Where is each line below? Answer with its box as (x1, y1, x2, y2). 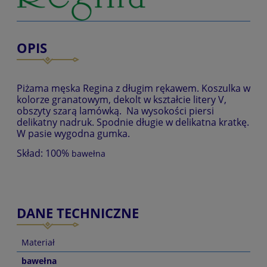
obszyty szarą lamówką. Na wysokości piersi (17, 104, 214, 118)
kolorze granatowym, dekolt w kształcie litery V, (17, 93, 226, 107)
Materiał (21, 237, 55, 249)
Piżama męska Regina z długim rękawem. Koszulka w (17, 82, 250, 95)
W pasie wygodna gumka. (17, 127, 130, 141)
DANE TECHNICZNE (17, 204, 139, 223)
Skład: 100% (17, 147, 69, 160)
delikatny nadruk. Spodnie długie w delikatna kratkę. (17, 116, 249, 129)
